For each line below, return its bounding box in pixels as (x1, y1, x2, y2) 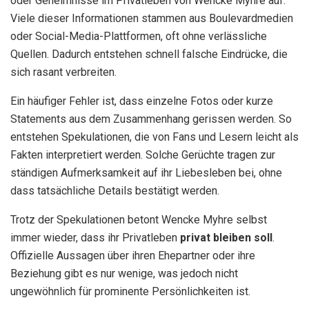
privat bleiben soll (180, 230, 272, 244)
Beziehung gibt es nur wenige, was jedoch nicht (10, 266, 238, 280)
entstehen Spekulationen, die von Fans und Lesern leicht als (10, 130, 299, 143)
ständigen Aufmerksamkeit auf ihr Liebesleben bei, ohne (10, 166, 282, 179)
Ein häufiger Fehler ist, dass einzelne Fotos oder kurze (10, 94, 273, 108)
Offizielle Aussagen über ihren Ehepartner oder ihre (10, 248, 255, 262)
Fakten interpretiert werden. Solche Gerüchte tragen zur (10, 148, 275, 161)
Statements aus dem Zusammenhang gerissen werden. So (10, 112, 292, 126)
